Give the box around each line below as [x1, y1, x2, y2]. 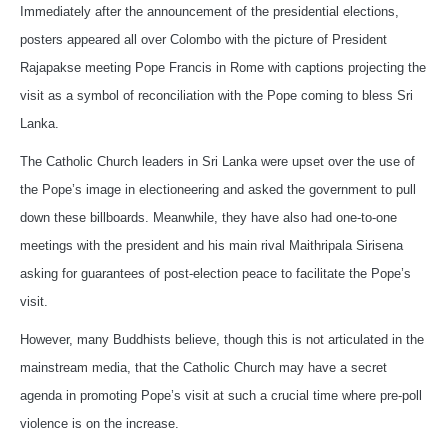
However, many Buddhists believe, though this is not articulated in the [20, 332, 424, 348]
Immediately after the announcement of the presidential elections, [20, 4, 399, 20]
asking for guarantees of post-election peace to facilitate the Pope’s [20, 266, 411, 282]
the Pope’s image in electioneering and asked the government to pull [20, 182, 416, 198]
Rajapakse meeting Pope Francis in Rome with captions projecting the [20, 60, 426, 76]
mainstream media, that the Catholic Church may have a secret [20, 360, 387, 376]
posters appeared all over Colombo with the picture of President [20, 32, 387, 48]
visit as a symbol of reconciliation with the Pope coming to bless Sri [20, 88, 413, 104]
